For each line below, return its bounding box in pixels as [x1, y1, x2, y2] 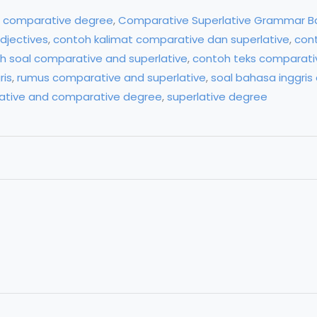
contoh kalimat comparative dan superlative [53, 31, 289, 47]
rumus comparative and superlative [17, 69, 206, 85]
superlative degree [167, 88, 267, 104]
